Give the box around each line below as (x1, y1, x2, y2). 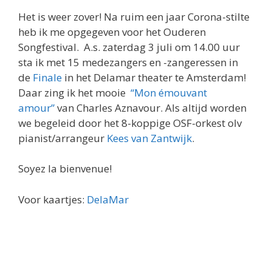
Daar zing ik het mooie (18, 85, 131, 100)
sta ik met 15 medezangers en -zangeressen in (18, 55, 238, 69)
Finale (33, 70, 62, 84)
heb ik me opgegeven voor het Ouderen (18, 24, 206, 39)
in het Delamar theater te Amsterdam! (62, 70, 246, 84)
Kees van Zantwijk (107, 131, 192, 145)
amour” (18, 100, 55, 115)
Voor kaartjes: (18, 192, 87, 206)
